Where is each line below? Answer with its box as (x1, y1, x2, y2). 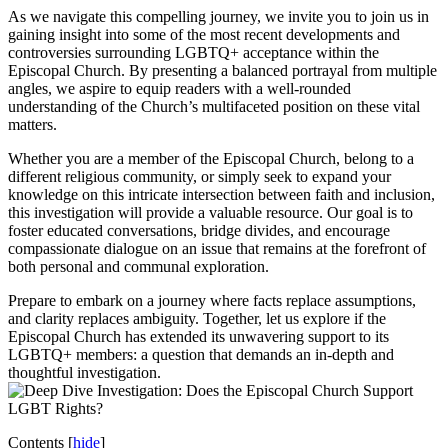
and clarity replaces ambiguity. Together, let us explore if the (8, 309, 386, 327)
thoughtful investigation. (8, 363, 161, 381)
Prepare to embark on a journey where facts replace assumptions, (8, 291, 416, 309)
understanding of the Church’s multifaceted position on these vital (8, 97, 420, 115)
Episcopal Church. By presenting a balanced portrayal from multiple (8, 61, 437, 79)
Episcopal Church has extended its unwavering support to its (8, 327, 389, 345)
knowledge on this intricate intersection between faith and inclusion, (8, 185, 435, 203)
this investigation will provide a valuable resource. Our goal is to (8, 203, 413, 221)
